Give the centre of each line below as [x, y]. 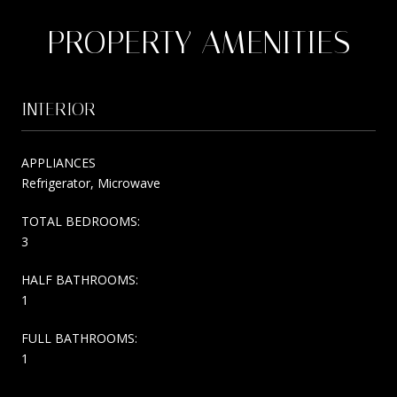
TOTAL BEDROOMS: [81, 221]
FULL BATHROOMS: [79, 338]
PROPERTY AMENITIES [198, 42]
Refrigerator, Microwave [91, 183]
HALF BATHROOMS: [80, 279]
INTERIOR [58, 109]
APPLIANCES [58, 162]
